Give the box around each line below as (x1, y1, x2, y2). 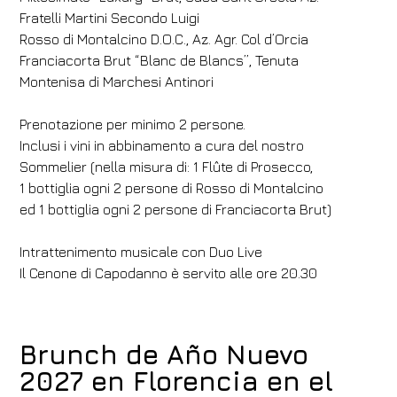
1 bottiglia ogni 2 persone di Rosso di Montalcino (19, 180, 324, 196)
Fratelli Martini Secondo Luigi (19, 10, 200, 26)
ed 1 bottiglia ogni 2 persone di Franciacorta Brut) (19, 201, 332, 217)
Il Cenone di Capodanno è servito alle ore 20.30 (19, 265, 322, 281)
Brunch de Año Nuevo (19, 339, 309, 370)
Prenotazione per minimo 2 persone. (19, 116, 246, 132)
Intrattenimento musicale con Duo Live (19, 244, 263, 260)
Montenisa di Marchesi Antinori (19, 74, 214, 90)
